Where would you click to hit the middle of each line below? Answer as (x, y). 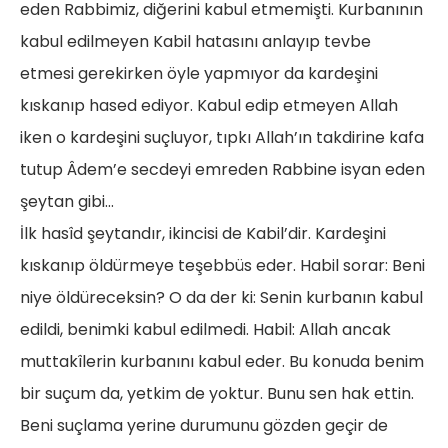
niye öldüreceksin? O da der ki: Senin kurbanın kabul (221, 298)
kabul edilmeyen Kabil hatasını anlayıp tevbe (195, 42)
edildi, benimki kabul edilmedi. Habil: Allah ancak (205, 330)
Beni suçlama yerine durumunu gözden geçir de (204, 426)
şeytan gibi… (67, 202)
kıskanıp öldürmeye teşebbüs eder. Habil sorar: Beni (222, 266)
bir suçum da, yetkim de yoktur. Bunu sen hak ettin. (217, 394)
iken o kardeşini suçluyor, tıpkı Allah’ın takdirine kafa (222, 138)
